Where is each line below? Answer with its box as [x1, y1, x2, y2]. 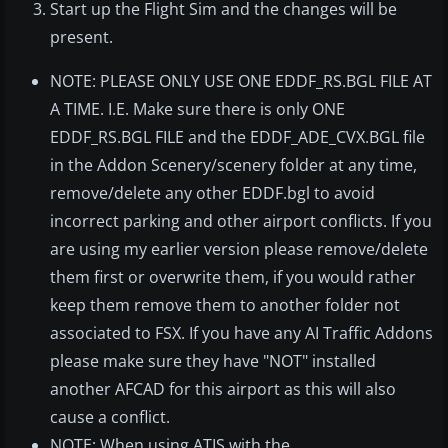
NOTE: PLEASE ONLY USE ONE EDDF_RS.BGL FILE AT [50, 70, 432, 93]
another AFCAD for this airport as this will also [50, 378, 396, 401]
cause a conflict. [50, 406, 170, 429]
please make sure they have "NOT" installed [50, 350, 376, 373]
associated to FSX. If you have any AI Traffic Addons [50, 322, 433, 345]
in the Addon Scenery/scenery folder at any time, [50, 154, 417, 177]
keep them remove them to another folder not [50, 294, 400, 317]
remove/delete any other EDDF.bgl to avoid [50, 182, 375, 205]
